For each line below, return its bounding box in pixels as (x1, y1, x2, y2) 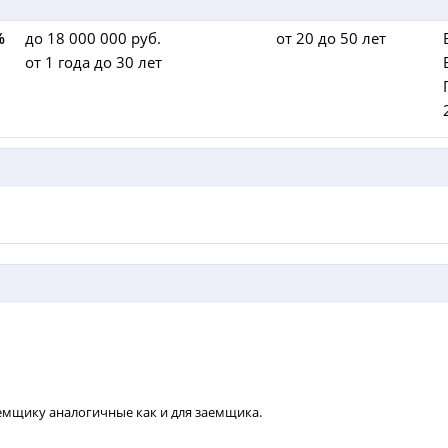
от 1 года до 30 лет (25, 52, 163, 73)
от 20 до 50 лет (275, 28, 386, 49)
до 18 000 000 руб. (25, 28, 162, 49)
